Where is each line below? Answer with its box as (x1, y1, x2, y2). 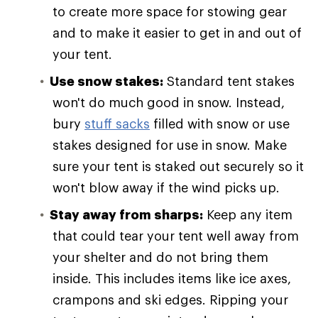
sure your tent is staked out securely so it (53, 158, 304, 174)
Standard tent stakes (163, 73, 295, 89)
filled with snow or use (150, 116, 290, 131)
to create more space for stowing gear (53, 4, 287, 19)
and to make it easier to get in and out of (53, 25, 302, 40)
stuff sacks (84, 116, 150, 131)
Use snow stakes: (50, 73, 163, 89)
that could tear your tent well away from (53, 228, 299, 243)
